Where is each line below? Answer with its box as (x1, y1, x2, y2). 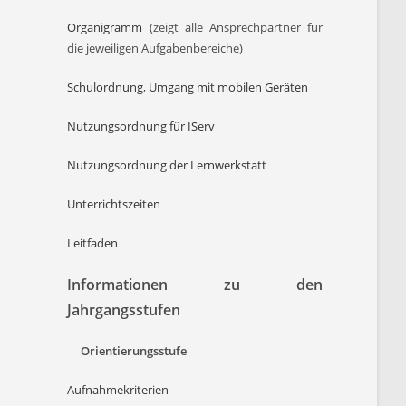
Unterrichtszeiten (67, 196, 161, 212)
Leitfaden (67, 235, 119, 251)
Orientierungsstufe (78, 343, 188, 359)
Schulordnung (67, 79, 144, 95)
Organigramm (67, 19, 143, 35)
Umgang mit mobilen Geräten (149, 79, 309, 95)
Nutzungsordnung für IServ (67, 118, 216, 134)
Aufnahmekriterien (67, 382, 169, 398)
